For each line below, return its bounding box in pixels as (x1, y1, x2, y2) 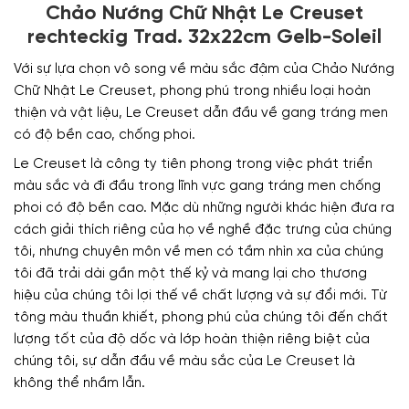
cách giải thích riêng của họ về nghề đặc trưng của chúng (14, 222, 392, 237)
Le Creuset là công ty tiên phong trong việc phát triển (14, 156, 372, 172)
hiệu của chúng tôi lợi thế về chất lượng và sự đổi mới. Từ (14, 288, 387, 303)
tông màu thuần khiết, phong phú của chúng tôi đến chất (14, 309, 388, 325)
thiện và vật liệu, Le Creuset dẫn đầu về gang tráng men (14, 105, 388, 121)
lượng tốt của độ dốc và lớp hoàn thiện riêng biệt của (14, 331, 370, 347)
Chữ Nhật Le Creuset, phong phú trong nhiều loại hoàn (14, 83, 371, 99)
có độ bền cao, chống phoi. (14, 127, 195, 142)
